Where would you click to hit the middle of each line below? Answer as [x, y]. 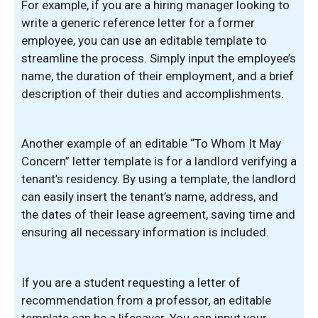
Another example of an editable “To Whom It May [151, 143]
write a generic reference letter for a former [138, 22]
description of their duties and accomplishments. [153, 93]
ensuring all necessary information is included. [145, 232]
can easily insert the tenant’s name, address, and [150, 197]
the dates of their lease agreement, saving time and [158, 214]
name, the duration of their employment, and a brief [158, 76]
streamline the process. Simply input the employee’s [159, 58]
